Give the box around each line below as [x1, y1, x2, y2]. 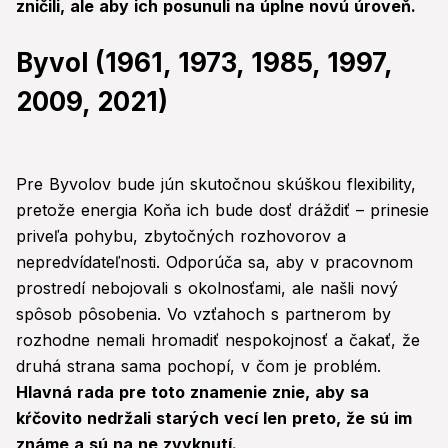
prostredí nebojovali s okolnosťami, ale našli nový [16, 278, 398, 299]
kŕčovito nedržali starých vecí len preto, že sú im [16, 408, 412, 429]
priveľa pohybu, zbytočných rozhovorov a [16, 226, 346, 247]
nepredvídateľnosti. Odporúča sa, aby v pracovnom [16, 252, 413, 273]
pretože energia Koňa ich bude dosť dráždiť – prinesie [16, 200, 429, 221]
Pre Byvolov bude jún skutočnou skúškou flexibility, [16, 174, 416, 195]
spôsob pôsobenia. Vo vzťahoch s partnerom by [16, 304, 391, 325]
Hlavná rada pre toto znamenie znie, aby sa [16, 382, 369, 403]
